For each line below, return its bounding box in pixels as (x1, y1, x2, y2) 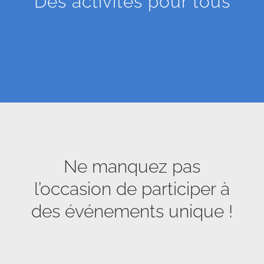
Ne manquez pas (64, 156, 200, 177)
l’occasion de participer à (34, 179, 230, 200)
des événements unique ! (31, 201, 233, 222)
